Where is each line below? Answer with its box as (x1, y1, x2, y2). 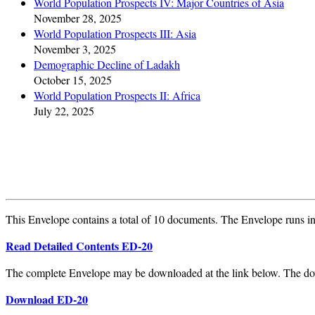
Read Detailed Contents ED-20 (6, 237, 153, 254)
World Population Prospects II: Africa (34, 87, 200, 103)
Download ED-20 (6, 290, 88, 307)
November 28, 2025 (34, 10, 122, 25)
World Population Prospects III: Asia (34, 25, 196, 41)
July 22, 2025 (34, 103, 94, 118)
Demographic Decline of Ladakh (34, 56, 180, 72)
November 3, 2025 (34, 41, 116, 56)
